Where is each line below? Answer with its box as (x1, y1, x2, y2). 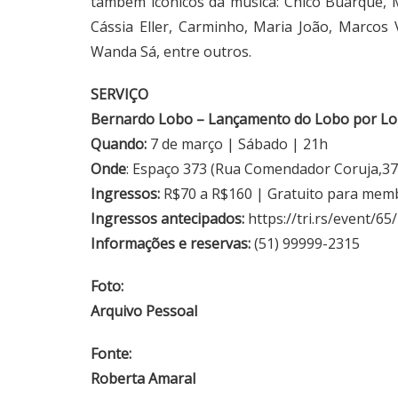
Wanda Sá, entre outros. (91, 42, 251, 62)
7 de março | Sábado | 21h (147, 134, 328, 155)
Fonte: (91, 344, 131, 364)
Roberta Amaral (91, 369, 195, 389)
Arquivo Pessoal (91, 301, 197, 322)
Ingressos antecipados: (91, 209, 248, 229)
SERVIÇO (91, 84, 148, 105)
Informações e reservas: (91, 234, 251, 254)
